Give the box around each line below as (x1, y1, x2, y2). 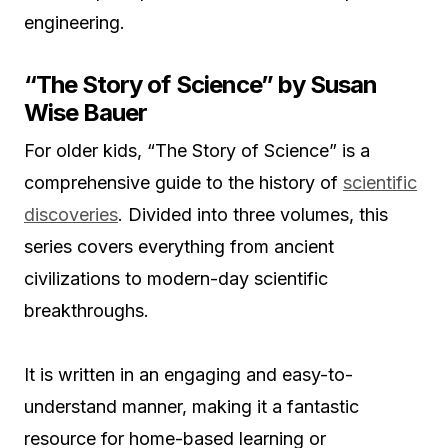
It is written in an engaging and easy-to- (24, 364, 353, 386)
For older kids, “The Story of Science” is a (24, 140, 370, 162)
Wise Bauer (24, 98, 148, 128)
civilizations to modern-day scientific (24, 268, 328, 290)
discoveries (24, 204, 118, 226)
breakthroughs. (24, 300, 149, 322)
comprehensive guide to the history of (24, 172, 343, 194)
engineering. (24, 12, 125, 34)
